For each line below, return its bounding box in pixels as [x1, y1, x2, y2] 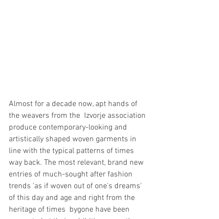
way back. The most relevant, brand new [9, 157, 146, 168]
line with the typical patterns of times [9, 146, 136, 156]
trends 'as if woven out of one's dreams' [9, 181, 144, 191]
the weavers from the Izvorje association [9, 110, 148, 121]
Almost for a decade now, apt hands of [9, 99, 139, 109]
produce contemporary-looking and [9, 122, 129, 132]
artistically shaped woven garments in [9, 134, 138, 144]
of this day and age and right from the [9, 193, 137, 203]
